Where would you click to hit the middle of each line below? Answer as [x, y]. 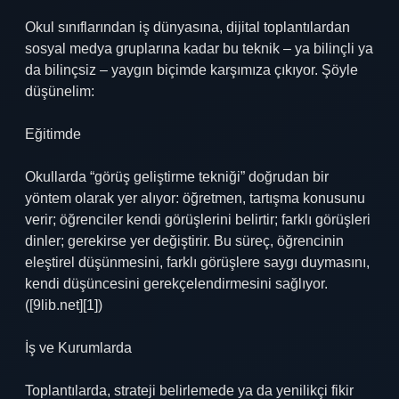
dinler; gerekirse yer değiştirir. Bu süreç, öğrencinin [184, 241]
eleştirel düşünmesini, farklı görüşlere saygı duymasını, [197, 262]
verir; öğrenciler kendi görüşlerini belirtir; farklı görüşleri [198, 220]
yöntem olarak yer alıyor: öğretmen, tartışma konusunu [195, 198]
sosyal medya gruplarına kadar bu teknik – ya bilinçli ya [199, 49]
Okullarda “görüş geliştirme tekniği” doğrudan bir [177, 177]
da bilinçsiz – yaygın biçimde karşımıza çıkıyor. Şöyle [191, 70]
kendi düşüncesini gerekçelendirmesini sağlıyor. [176, 284]
